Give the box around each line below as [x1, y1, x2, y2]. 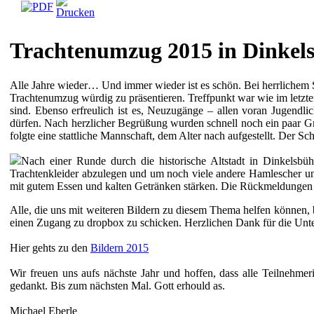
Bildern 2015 [90, 241, 149, 254]
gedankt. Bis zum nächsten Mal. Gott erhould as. [10, 279, 225, 292]
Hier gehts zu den [10, 241, 90, 254]
